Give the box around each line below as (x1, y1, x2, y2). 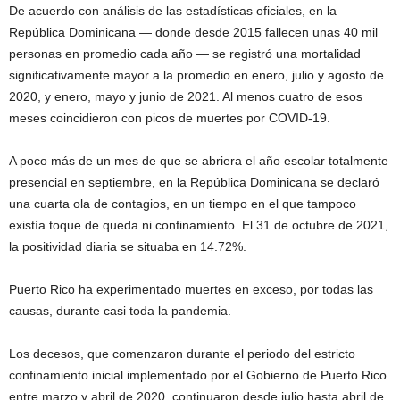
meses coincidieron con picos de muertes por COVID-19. (9, 110, 330, 125)
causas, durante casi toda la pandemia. (9, 303, 231, 318)
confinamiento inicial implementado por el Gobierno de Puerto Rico (9, 367, 387, 382)
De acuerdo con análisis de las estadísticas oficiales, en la (9, 3, 337, 18)
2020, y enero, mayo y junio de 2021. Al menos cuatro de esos (9, 88, 362, 104)
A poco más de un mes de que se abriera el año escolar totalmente (9, 153, 388, 168)
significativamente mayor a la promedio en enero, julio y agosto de (9, 67, 384, 82)
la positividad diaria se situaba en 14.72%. (9, 238, 246, 254)
